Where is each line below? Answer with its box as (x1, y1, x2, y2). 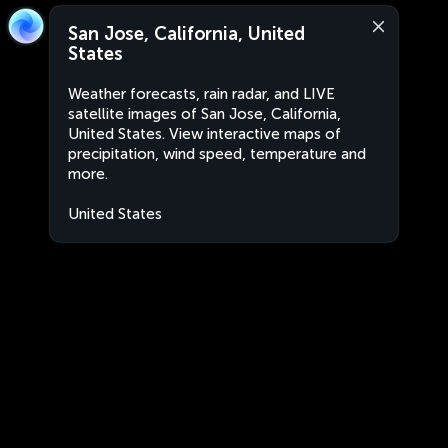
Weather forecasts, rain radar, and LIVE (68, 85, 335, 103)
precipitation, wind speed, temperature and (68, 145, 366, 163)
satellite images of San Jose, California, (68, 105, 341, 123)
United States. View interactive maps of (68, 125, 341, 143)
